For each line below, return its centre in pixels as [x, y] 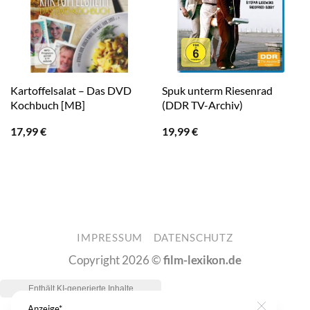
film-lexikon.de [202, 260]
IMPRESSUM [110, 238]
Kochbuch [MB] [47, 105]
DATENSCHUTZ [193, 238]
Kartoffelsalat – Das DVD [71, 91]
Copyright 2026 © [116, 260]
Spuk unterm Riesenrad [217, 91]
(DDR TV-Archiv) [202, 105]
